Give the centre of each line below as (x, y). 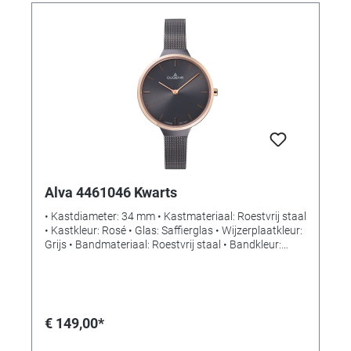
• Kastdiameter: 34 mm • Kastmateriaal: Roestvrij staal (175, 217)
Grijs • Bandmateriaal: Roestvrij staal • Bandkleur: (163, 245)
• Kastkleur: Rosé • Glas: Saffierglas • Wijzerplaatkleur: (174, 231)
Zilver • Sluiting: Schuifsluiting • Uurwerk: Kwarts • (163, 259)
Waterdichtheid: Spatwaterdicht (122, 273)
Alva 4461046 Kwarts (111, 193)
